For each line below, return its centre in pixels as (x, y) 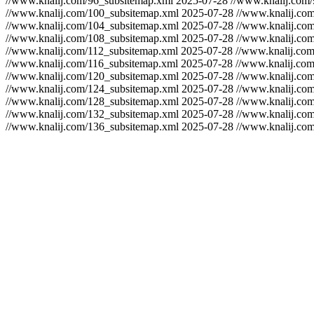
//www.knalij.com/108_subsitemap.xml (92, 38)
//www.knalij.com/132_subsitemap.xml (92, 114)
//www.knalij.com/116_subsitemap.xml (92, 63)
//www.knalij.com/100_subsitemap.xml (92, 13)
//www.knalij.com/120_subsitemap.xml (92, 76)
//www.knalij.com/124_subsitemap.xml (92, 89)
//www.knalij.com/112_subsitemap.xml (92, 51)
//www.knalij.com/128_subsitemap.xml (92, 101)
